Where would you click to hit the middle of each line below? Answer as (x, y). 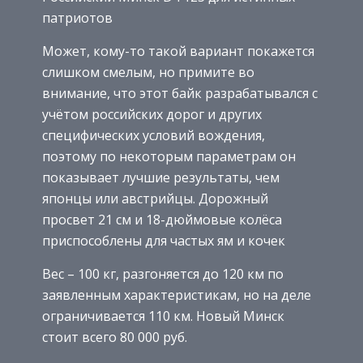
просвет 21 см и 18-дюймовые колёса (162, 220)
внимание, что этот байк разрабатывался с (180, 94)
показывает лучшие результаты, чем (161, 178)
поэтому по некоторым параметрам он (169, 157)
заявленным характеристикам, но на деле (177, 295)
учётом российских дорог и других (152, 115)
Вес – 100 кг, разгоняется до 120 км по (163, 274)
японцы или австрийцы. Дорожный (155, 199)
